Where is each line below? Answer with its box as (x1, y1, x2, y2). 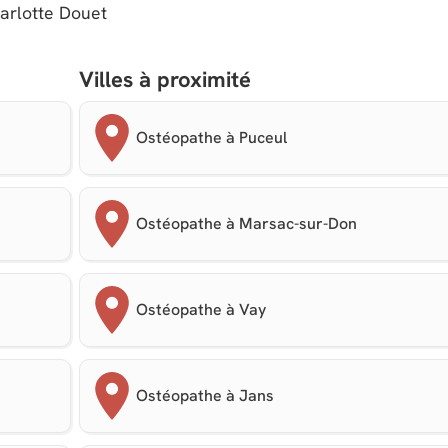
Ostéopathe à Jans (136, 385, 275, 406)
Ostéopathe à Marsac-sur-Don (136, 213, 358, 234)
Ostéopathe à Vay (136, 299, 267, 320)
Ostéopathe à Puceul (136, 127, 288, 148)
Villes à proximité (79, 65, 252, 94)
